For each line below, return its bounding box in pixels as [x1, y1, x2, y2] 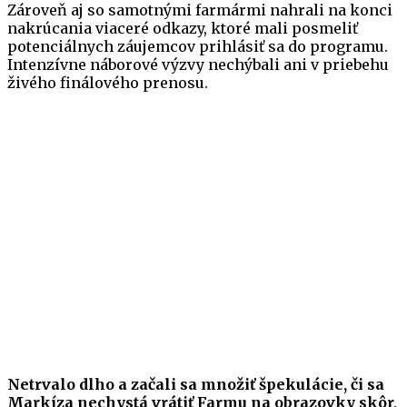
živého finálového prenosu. [7, 74, 208, 93]
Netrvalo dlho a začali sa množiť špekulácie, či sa [7, 375, 384, 394]
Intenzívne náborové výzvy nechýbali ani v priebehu [7, 55, 389, 74]
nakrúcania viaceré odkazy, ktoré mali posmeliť [7, 19, 358, 38]
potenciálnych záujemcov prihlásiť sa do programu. [7, 37, 388, 56]
